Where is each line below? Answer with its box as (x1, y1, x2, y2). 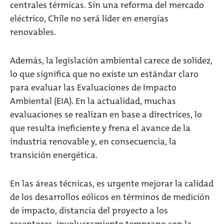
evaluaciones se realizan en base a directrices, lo (10, 108, 202, 120)
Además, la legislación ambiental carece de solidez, (10, 54, 212, 66)
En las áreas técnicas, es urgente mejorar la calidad (10, 177, 213, 189)
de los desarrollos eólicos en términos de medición (10, 191, 210, 203)
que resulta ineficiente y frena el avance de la (10, 122, 190, 134)
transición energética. (10, 149, 97, 161)
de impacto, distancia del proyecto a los (10, 204, 168, 216)
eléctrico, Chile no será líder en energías (10, 12, 168, 24)
